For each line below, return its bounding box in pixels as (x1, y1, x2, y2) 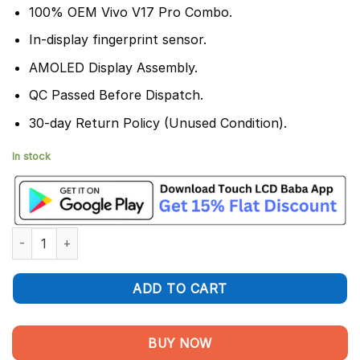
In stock (12, 149, 51, 162)
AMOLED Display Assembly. (28, 59, 198, 76)
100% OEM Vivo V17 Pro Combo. (28, 3, 232, 20)
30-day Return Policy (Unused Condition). (28, 115, 287, 132)
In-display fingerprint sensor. (28, 31, 207, 48)
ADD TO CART (133, 280, 227, 297)
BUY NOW (148, 335, 212, 351)
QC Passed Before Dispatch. (28, 87, 203, 104)
